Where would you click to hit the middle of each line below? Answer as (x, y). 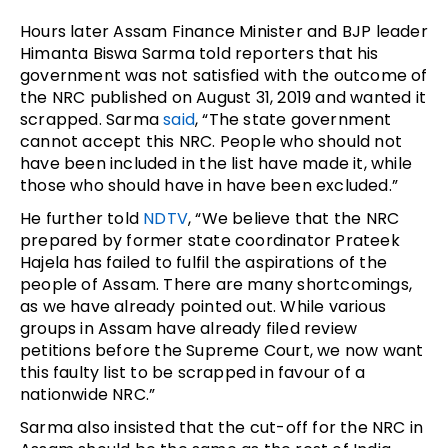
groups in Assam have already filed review (189, 329)
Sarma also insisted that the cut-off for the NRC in (222, 428)
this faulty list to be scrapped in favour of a (193, 373)
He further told (82, 219)
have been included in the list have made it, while (216, 164)
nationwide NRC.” (88, 395)
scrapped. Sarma (92, 120)
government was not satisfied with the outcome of (224, 76)
